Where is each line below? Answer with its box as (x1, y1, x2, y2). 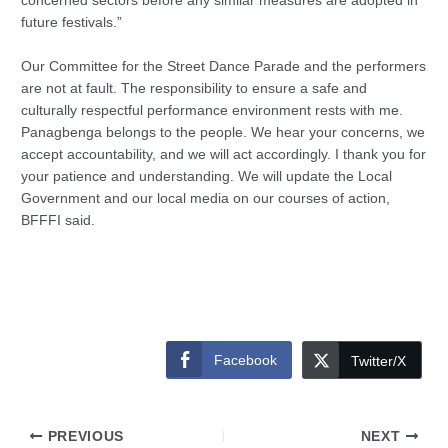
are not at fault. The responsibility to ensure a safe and (21, 80, 368, 96)
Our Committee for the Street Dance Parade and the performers (21, 58, 427, 74)
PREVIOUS (42, 428, 125, 444)
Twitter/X (350, 353, 406, 370)
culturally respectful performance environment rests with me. (21, 102, 404, 118)
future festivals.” (21, 14, 123, 30)
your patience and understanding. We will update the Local (21, 168, 393, 184)
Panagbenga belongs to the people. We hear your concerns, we (21, 124, 426, 140)
